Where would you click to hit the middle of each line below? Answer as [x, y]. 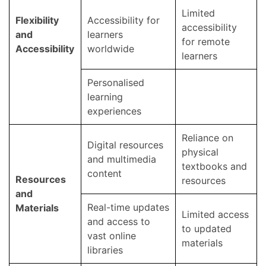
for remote [206, 41]
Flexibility [37, 20]
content [104, 173]
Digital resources [125, 145]
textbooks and [214, 166]
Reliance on [208, 137]
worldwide [111, 48]
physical [200, 152]
